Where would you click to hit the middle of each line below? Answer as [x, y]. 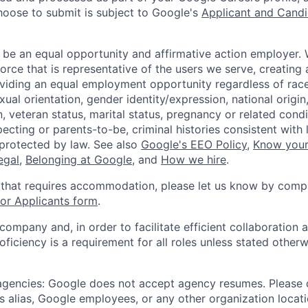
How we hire [194, 159]
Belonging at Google [79, 159]
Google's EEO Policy [194, 144]
